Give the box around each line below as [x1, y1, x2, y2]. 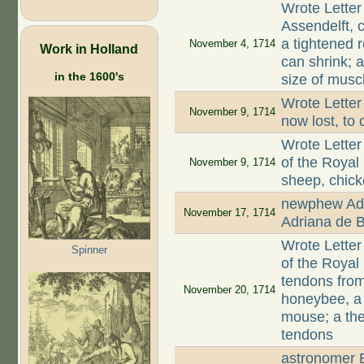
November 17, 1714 [183, 206, 275, 219]
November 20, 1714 [183, 284, 275, 297]
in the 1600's [54, 69, 124, 83]
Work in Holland [40, 41, 138, 56]
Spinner [71, 243, 107, 256]
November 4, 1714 [188, 37, 275, 50]
